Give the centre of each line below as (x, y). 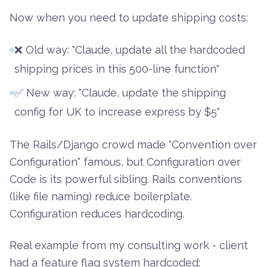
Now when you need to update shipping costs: (129, 18)
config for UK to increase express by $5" (117, 112)
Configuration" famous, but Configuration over (125, 162)
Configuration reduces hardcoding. (97, 214)
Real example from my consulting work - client (129, 246)
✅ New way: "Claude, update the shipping (120, 93)
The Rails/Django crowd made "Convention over (133, 145)
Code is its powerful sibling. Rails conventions (126, 179)
